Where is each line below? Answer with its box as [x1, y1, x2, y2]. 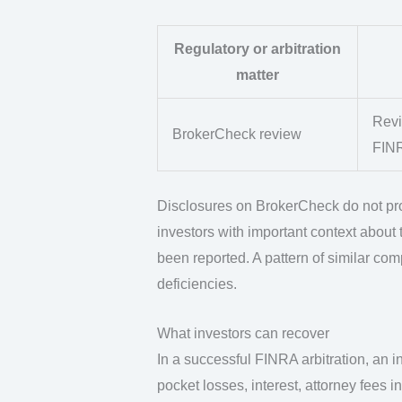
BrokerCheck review [171, 127, 301, 143]
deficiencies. [156, 276, 237, 293]
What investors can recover [156, 325, 329, 341]
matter [235, 67, 279, 83]
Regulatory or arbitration [173, 41, 341, 57]
